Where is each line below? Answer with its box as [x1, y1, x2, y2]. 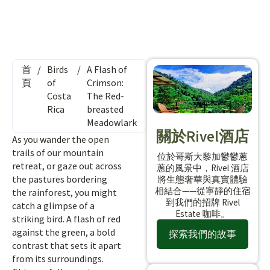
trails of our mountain [12, 146, 104, 159]
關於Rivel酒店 [156, 126, 249, 146]
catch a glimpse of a [12, 199, 95, 212]
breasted [87, 103, 124, 115]
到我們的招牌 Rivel [165, 196, 240, 208]
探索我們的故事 [169, 227, 236, 240]
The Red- [87, 90, 124, 102]
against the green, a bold [12, 226, 115, 238]
